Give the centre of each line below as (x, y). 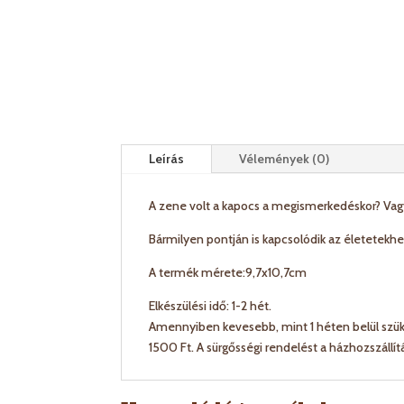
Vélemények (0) (285, 158)
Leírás (167, 158)
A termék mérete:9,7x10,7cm (228, 272)
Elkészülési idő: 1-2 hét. (211, 305)
